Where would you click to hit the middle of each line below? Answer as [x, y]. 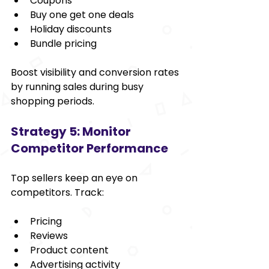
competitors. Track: [57, 192]
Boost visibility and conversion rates [96, 72]
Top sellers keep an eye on [75, 178]
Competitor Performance [89, 148]
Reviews [49, 235]
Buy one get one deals [82, 14]
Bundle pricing [63, 43]
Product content [69, 250]
